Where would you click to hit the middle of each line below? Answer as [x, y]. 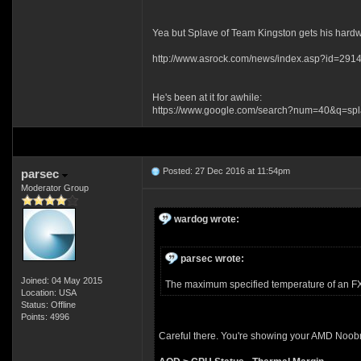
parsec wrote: [212, 259]
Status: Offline [48, 305]
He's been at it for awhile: [207, 98]
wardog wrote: [206, 219]
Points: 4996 [45, 317]
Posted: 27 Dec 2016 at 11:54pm [225, 171]
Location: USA [48, 293]
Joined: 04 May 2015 [61, 280]
